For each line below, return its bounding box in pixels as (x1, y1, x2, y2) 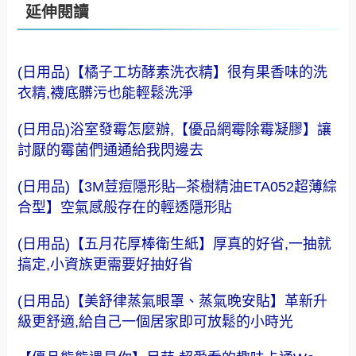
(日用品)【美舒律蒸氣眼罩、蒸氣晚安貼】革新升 (17, 292, 328, 309)
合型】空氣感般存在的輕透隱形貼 (17, 199, 233, 215)
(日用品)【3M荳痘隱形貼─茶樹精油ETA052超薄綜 (17, 178, 338, 195)
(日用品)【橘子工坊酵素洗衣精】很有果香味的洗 (17, 64, 328, 80)
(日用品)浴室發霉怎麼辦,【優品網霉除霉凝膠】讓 (17, 121, 332, 137)
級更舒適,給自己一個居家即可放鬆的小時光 (17, 313, 294, 330)
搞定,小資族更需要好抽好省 (17, 256, 194, 273)
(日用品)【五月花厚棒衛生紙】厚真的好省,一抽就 (17, 235, 332, 252)
